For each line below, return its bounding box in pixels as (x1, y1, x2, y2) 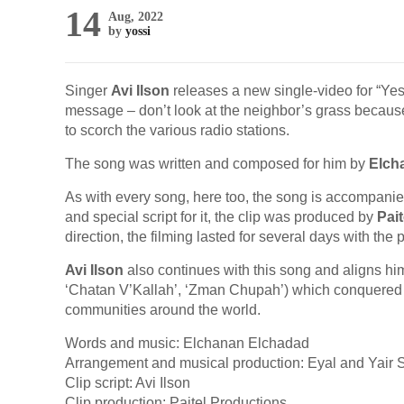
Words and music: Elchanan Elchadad (65, 335, 309, 351)
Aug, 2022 (108, 10, 163, 23)
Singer (65, 83, 111, 98)
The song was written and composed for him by (65, 156, 369, 171)
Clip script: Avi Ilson (65, 375, 190, 390)
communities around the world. (65, 302, 261, 317)
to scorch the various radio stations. (65, 123, 289, 138)
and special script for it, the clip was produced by (65, 209, 377, 225)
